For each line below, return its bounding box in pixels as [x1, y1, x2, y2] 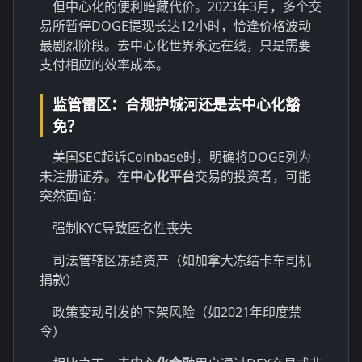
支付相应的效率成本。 [40, 55, 169, 74]
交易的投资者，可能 [195, 166, 311, 185]
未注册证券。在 [40, 166, 130, 185]
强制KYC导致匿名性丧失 [53, 218, 192, 237]
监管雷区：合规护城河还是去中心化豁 [53, 94, 300, 114]
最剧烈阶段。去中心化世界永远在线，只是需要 [40, 36, 311, 54]
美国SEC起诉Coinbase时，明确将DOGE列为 [53, 147, 311, 166]
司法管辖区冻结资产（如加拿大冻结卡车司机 [53, 250, 311, 269]
